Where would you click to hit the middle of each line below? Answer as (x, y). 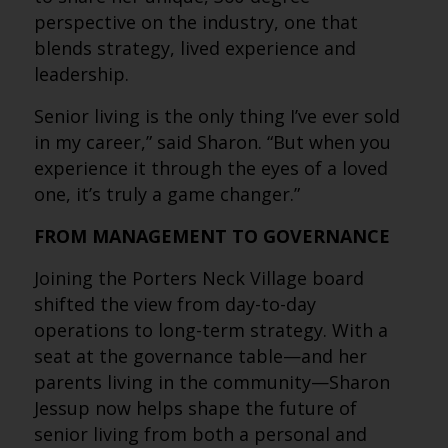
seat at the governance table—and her (200, 356)
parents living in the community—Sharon (211, 382)
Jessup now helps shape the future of (195, 408)
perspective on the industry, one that (195, 22)
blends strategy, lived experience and (194, 48)
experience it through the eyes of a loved (210, 168)
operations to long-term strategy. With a (210, 330)
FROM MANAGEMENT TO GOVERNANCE (211, 236)
